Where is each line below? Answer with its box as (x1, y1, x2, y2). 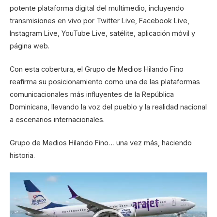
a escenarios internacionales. (10, 115, 105, 124)
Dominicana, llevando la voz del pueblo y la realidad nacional (10, 102, 207, 111)
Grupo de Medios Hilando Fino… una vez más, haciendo (10, 138, 192, 147)
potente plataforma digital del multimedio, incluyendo (10, 3, 184, 12)
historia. (10, 151, 35, 159)
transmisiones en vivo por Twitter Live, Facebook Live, (10, 16, 189, 25)
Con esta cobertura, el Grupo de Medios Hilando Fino (10, 64, 184, 73)
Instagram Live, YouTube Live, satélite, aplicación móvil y (10, 29, 195, 37)
